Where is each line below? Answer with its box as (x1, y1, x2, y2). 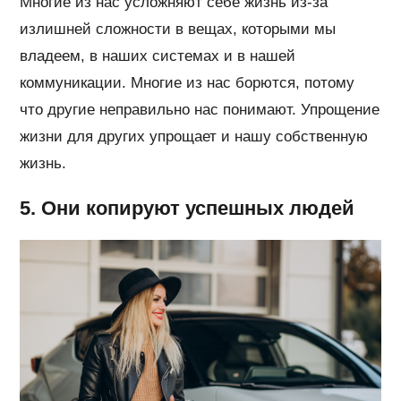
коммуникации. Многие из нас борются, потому (20, 74, 355, 92)
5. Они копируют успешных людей (20, 197, 355, 220)
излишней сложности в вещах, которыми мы (20, 21, 337, 38)
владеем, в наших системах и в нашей (20, 47, 296, 65)
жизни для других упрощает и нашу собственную (20, 128, 369, 146)
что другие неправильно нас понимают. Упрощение (20, 101, 380, 119)
